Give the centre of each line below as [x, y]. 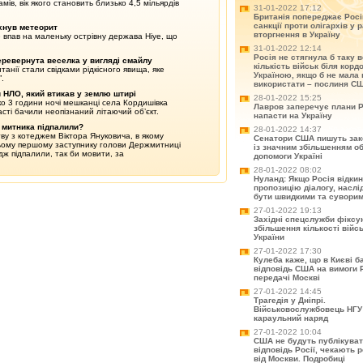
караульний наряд [291, 318]
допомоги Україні [288, 156]
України [269, 237]
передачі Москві [287, 278]
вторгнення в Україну [297, 34]
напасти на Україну [293, 115]
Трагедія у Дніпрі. [290, 300]
